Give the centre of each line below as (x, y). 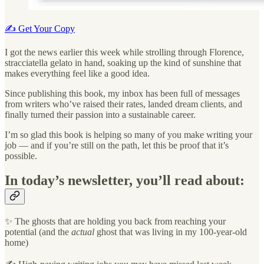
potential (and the (38, 232)
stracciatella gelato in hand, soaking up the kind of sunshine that (123, 62)
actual (83, 232)
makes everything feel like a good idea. (77, 73)
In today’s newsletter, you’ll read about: (125, 181)
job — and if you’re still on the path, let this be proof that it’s (117, 145)
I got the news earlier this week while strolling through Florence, (124, 52)
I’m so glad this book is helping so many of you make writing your (128, 134)
